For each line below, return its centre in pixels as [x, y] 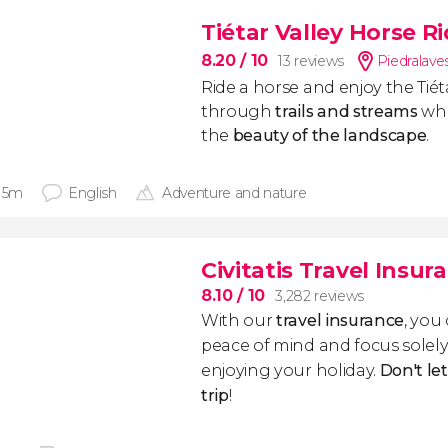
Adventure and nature [234, 193]
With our [239, 320]
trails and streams [346, 111]
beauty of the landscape [329, 135]
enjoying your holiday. [290, 370]
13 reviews [311, 61]
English [92, 193]
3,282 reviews [319, 296]
